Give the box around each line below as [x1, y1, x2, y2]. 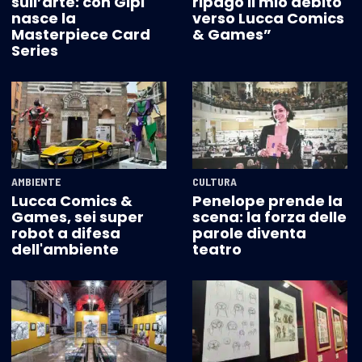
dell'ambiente [11, 239, 119, 260]
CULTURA [192, 175, 237, 189]
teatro [192, 239, 242, 260]
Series [11, 40, 58, 61]
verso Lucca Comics [192, 8, 344, 29]
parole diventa [192, 223, 306, 244]
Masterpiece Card [11, 24, 150, 45]
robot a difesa [11, 223, 120, 244]
